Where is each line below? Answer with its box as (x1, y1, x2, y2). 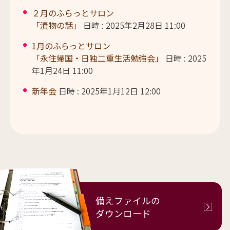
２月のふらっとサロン (31, 6, 114, 19)
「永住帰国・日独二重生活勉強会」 (31, 51, 163, 64)
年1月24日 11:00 (31, 64, 93, 76)
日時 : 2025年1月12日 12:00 (56, 84, 161, 97)
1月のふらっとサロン (31, 39, 110, 52)
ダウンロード (95, 206, 151, 220)
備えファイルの (95, 194, 160, 207)
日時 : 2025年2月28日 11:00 (81, 18, 185, 31)
